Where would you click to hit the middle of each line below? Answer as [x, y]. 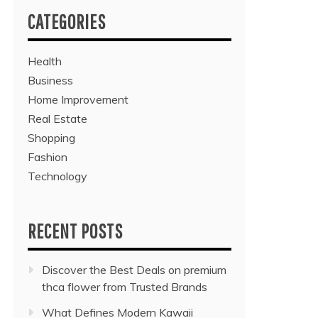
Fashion [48, 157]
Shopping [51, 138]
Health [45, 61]
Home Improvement [78, 100]
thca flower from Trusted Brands [125, 287]
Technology [57, 176]
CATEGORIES [67, 22]
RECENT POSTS [75, 231]
